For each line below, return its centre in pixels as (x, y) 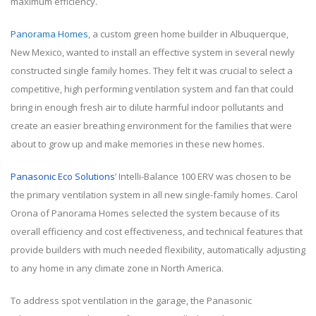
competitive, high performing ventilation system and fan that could (152, 89)
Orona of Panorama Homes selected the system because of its (145, 213)
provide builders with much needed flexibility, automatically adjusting (158, 250)
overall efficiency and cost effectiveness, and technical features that (157, 232)
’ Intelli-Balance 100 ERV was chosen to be (203, 177)
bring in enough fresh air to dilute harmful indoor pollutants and (147, 108)
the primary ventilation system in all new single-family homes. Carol (154, 195)
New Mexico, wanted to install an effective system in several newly (153, 53)
